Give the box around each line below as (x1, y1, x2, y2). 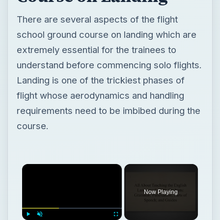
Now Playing (144, 188, 178, 195)
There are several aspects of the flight (16, 13, 178, 25)
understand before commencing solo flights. (16, 59, 202, 70)
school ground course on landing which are (16, 28, 196, 40)
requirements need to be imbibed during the (16, 105, 200, 116)
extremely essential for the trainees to (16, 44, 176, 55)
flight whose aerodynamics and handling (16, 89, 184, 101)
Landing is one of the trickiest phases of (16, 74, 185, 85)
